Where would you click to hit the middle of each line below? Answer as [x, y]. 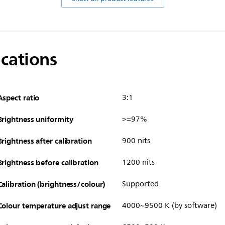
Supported [140, 184]
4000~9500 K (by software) [169, 205]
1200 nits [138, 162]
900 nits [136, 141]
